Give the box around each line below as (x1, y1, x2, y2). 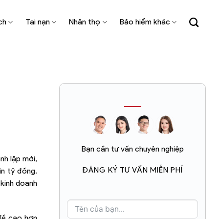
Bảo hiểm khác (119, 17, 170, 26)
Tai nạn (25, 17, 50, 26)
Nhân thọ (69, 17, 101, 26)
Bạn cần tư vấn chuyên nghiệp (81, 144, 184, 153)
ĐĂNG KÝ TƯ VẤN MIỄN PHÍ (82, 165, 183, 175)
